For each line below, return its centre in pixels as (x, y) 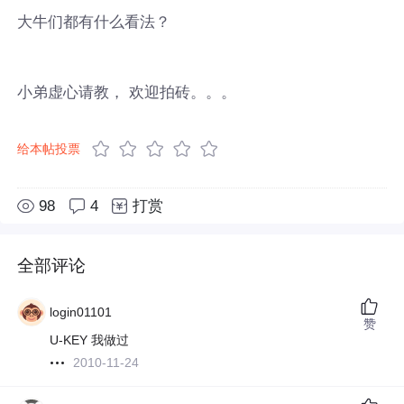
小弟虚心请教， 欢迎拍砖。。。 (127, 92)
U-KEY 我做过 (90, 340)
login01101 (81, 312)
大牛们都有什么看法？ (94, 21)
